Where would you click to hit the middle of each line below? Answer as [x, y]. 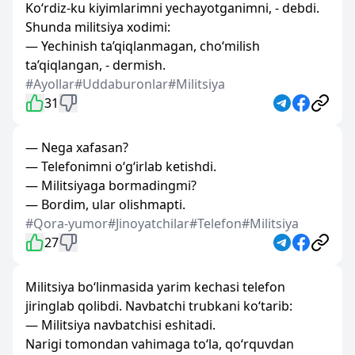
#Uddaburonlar [121, 84]
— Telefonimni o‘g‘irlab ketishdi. [121, 166]
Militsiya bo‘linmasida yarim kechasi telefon [155, 287]
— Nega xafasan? [77, 147]
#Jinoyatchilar [149, 223]
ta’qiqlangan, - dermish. [95, 65]
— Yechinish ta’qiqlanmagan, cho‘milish [143, 46]
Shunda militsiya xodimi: [98, 27]
